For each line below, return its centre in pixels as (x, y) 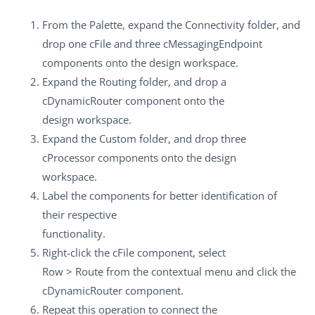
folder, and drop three (191, 139)
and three (137, 44)
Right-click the (77, 253)
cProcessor (69, 158)
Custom (118, 139)
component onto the (173, 101)
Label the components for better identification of (160, 196)
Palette (106, 25)
